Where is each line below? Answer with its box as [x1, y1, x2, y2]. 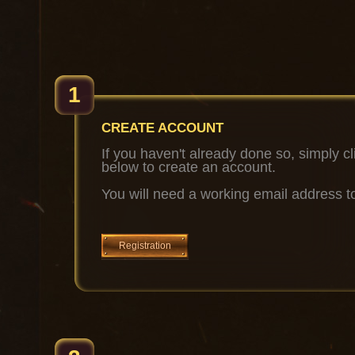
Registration [119, 240, 171, 252]
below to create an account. [101, 159, 276, 175]
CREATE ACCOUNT [101, 120, 223, 136]
